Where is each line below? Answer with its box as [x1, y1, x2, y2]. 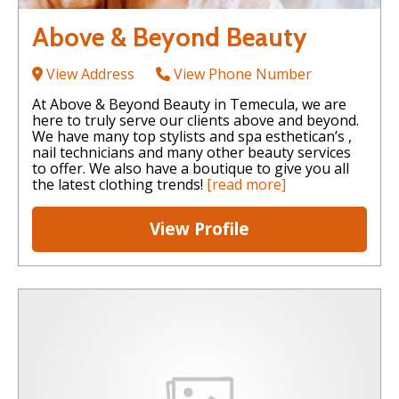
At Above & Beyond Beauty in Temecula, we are [32, 94, 346, 114]
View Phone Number [170, 63, 312, 84]
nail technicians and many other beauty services [32, 142, 351, 162]
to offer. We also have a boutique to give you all [32, 158, 349, 178]
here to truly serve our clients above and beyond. [32, 110, 359, 130]
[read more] [207, 174, 286, 194]
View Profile [150, 216, 249, 240]
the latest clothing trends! [32, 174, 207, 194]
